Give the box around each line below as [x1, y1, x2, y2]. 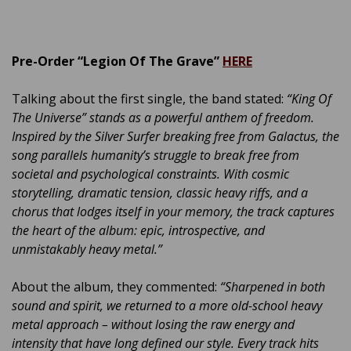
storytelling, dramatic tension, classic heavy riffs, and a [12, 184, 308, 202]
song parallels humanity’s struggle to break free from [12, 147, 299, 165]
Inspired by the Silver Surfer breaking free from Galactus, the [12, 128, 339, 146]
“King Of [287, 90, 331, 108]
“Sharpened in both [220, 278, 325, 296]
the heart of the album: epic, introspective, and [12, 222, 265, 240]
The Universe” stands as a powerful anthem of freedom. [12, 109, 314, 127]
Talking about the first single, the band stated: [12, 90, 287, 108]
